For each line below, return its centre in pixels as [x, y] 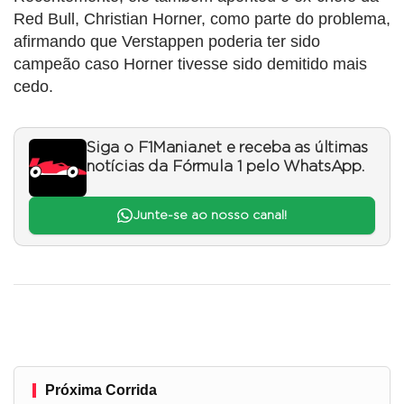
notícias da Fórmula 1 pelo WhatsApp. [225, 166]
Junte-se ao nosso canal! [209, 216]
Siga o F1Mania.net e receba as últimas [227, 147]
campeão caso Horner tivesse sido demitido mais [190, 64]
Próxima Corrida [101, 390]
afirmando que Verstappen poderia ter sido [167, 41]
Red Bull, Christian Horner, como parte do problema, [202, 18]
